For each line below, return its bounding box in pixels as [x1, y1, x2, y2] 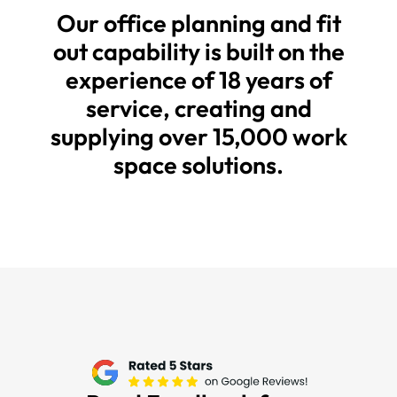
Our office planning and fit [56, 7, 341, 38]
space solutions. [113, 149, 284, 180]
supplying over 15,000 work [50, 121, 347, 152]
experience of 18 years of [65, 64, 332, 95]
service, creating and [85, 92, 312, 123]
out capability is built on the [52, 35, 345, 66]
